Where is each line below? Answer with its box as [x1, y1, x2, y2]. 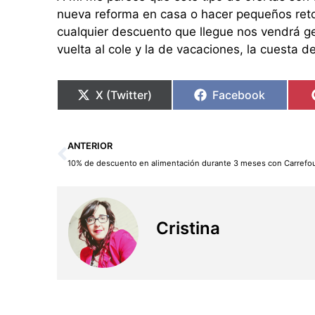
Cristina [156, 218, 221, 239]
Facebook [212, 88, 266, 103]
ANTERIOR [67, 141, 112, 152]
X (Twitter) [95, 88, 152, 103]
